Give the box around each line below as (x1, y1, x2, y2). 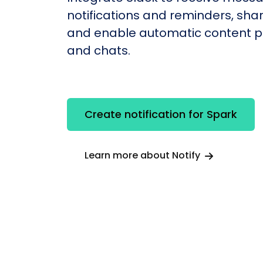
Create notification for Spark (85, 107, 237, 122)
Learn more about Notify (85, 149, 203, 163)
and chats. (67, 42, 130, 59)
